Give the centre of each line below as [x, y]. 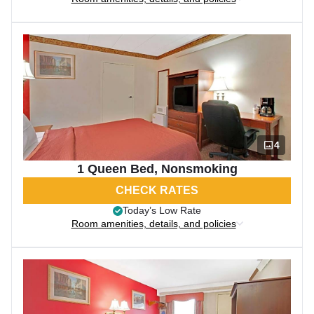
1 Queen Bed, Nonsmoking [157, 169]
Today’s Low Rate [162, 210]
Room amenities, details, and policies [153, 224]
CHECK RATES [157, 190]
